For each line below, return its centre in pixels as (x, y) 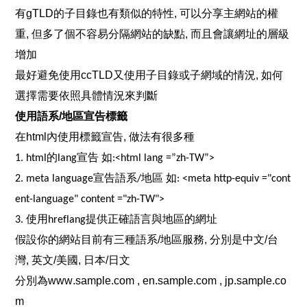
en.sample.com (179, 281)
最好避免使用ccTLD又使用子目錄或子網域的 (125, 75)
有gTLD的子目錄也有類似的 (84, 14)
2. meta (34, 179)
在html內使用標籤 (59, 137)
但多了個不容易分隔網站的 (98, 34)
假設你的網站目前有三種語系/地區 (99, 240)
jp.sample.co (255, 281)
